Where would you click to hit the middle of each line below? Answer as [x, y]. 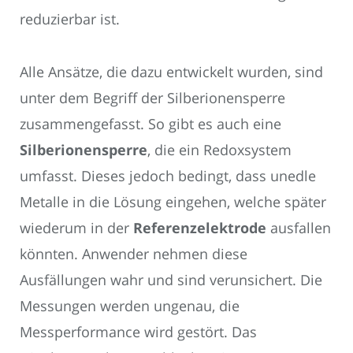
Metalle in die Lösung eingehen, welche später [173, 201]
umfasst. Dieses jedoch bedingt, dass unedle [168, 175]
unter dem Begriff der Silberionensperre [152, 97]
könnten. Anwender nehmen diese [134, 253]
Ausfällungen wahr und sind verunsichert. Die [171, 279]
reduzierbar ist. [70, 19]
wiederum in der [76, 227]
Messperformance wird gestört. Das [138, 331]
